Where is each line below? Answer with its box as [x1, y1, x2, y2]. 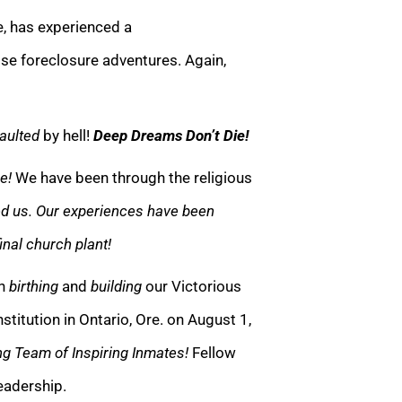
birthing [9, 276, 58, 295]
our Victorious [145, 276, 241, 295]
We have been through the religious [15, 168, 252, 187]
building [91, 276, 145, 295]
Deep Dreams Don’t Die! [93, 126, 249, 144]
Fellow [192, 343, 236, 362]
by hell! [43, 126, 93, 144]
